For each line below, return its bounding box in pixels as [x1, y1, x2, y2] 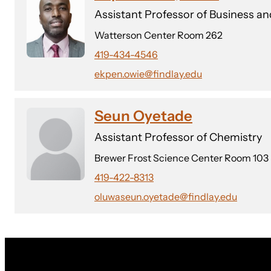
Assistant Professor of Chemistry [94, 131, 262, 144]
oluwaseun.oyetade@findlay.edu [94, 191, 237, 203]
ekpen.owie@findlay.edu [94, 68, 202, 80]
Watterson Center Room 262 [94, 29, 223, 41]
